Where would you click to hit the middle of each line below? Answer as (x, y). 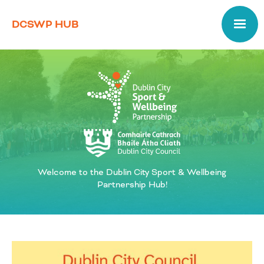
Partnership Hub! (132, 184)
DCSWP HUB (45, 25)
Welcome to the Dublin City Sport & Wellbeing (132, 172)
